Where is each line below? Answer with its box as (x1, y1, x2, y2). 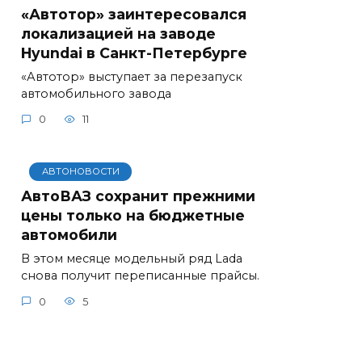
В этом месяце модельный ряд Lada (21, 251, 242, 267)
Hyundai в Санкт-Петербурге (21, 44, 247, 61)
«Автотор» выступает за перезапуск (21, 69, 242, 84)
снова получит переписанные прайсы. (21, 268, 259, 284)
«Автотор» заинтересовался (21, 5, 246, 23)
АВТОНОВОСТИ (41, 166, 120, 178)
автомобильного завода (21, 86, 171, 101)
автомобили (21, 226, 117, 244)
